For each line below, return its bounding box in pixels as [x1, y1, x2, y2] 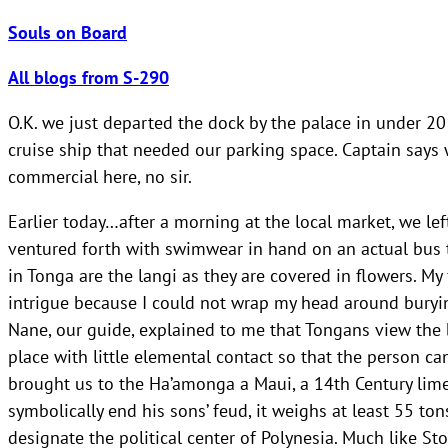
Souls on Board [8, 20, 127, 44]
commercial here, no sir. [8, 164, 192, 187]
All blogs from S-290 [8, 65, 169, 89]
